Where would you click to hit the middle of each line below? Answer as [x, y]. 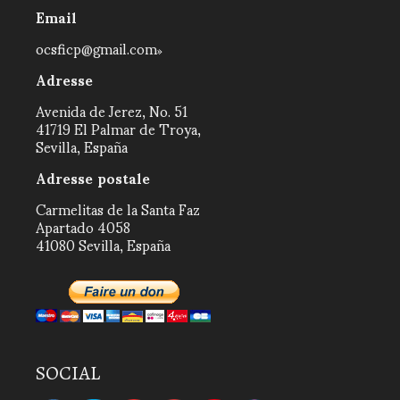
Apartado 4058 [83, 226]
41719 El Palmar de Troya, [118, 128]
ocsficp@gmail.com [96, 48]
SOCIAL [68, 373]
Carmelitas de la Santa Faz [118, 208]
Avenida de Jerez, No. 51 [112, 110]
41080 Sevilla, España [103, 244]
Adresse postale [93, 177]
